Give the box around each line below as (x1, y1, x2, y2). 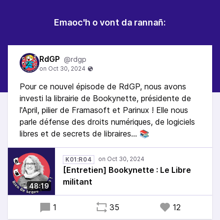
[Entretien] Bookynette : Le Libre (63, 165, 191, 175)
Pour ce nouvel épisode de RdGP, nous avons (20, 82, 186, 91)
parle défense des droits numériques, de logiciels (20, 117, 195, 127)
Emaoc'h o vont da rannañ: (54, 17, 166, 27)
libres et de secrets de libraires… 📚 (20, 129, 149, 138)
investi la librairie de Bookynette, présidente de (20, 93, 191, 103)
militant (63, 177, 92, 187)
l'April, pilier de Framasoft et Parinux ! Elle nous (20, 105, 188, 115)
